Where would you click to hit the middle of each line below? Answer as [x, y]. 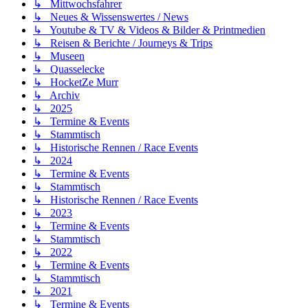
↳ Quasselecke [69, 69]
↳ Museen [59, 56]
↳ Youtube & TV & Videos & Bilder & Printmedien [149, 30]
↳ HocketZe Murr [76, 82]
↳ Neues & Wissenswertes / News [111, 17]
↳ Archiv [56, 95]
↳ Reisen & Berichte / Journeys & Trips [123, 43]
